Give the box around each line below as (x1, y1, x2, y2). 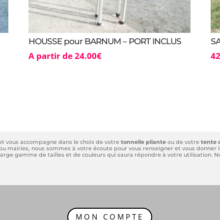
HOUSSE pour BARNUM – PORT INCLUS (28, 36, 181, 46)
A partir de (28, 50, 75, 62)
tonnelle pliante (121, 138, 166, 145)
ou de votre (166, 138, 200, 145)
